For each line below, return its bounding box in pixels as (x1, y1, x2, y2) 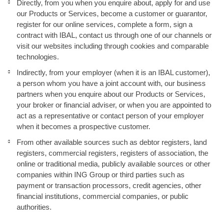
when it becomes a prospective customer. (17, 122, 150, 131)
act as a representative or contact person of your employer (17, 111, 204, 120)
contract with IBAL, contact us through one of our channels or (17, 31, 212, 39)
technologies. (17, 53, 59, 61)
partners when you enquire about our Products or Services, (17, 90, 205, 98)
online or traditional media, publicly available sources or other (17, 160, 210, 168)
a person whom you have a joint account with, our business (17, 79, 206, 87)
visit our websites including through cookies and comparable (17, 42, 209, 50)
